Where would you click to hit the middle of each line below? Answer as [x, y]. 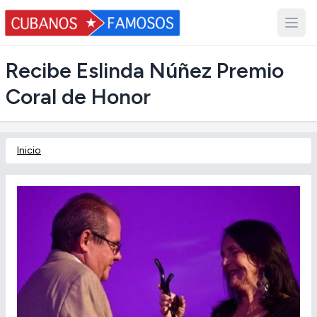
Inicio [29, 150]
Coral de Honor [78, 97]
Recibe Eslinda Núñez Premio [145, 70]
